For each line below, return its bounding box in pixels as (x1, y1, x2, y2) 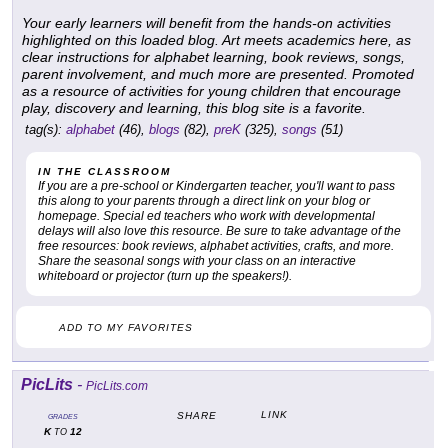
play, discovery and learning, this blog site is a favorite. (22, 100, 366, 117)
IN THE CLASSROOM (38, 166, 171, 178)
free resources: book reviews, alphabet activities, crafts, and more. (38, 239, 394, 254)
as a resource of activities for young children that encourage (22, 83, 401, 100)
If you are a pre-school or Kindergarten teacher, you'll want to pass (38, 179, 395, 194)
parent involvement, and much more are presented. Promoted (22, 66, 414, 83)
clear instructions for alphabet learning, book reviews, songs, (22, 49, 405, 66)
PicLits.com (86, 379, 148, 394)
